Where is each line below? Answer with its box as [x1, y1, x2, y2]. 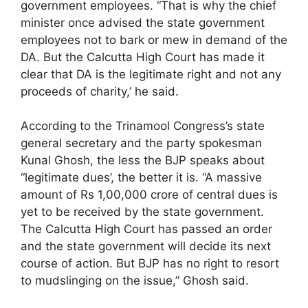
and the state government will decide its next [21, 239, 271, 253]
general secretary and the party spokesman [21, 136, 262, 150]
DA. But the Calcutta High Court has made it [21, 49, 265, 64]
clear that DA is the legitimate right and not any [21, 67, 281, 81]
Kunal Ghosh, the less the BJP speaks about [21, 153, 265, 167]
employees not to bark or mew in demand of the [21, 32, 287, 47]
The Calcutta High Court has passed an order [21, 222, 272, 236]
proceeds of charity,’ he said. [21, 84, 179, 98]
